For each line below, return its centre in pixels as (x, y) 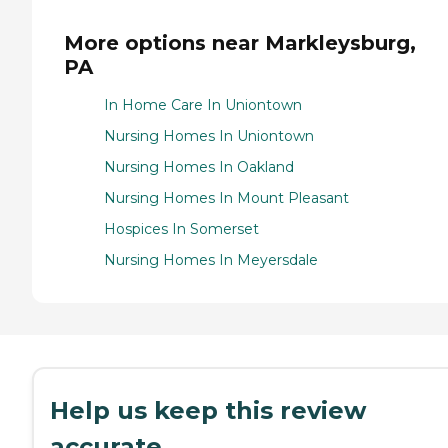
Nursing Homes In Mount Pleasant (226, 198)
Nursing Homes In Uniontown (209, 136)
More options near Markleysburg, (240, 42)
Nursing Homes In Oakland (199, 167)
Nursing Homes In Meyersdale (211, 260)
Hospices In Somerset (181, 229)
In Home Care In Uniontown (203, 105)
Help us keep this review (208, 411)
